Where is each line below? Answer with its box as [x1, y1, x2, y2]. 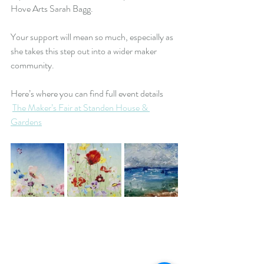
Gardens [11, 115, 42, 128]
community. [11, 58, 54, 72]
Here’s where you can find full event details [11, 87, 165, 100]
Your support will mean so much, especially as [11, 30, 175, 44]
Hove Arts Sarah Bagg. [11, 2, 93, 15]
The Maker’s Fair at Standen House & [12, 101, 150, 114]
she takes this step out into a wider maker [11, 44, 159, 58]
